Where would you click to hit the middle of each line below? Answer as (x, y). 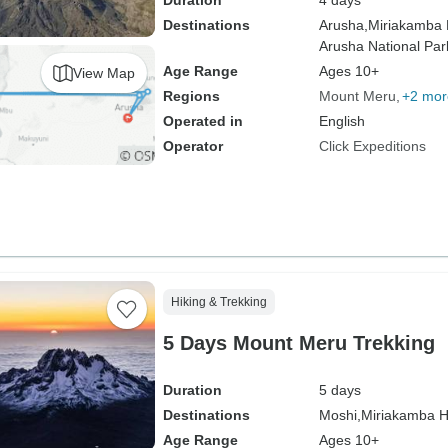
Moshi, (339, 415)
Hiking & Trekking (218, 302)
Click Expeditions (372, 146)
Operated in (202, 121)
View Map (103, 72)
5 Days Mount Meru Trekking (298, 343)
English (341, 121)
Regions (191, 96)
